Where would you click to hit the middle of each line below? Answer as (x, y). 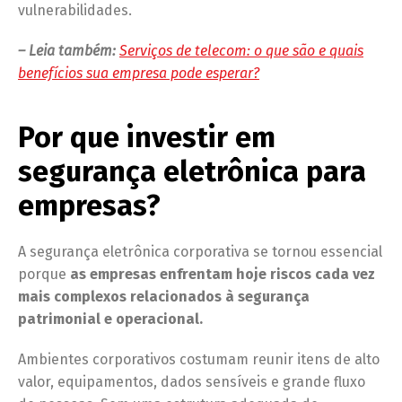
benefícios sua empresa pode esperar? (139, 73)
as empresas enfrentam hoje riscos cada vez (221, 274)
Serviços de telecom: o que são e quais (241, 50)
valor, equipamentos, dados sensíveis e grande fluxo (192, 381)
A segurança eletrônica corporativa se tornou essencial (200, 251)
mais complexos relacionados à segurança (164, 296)
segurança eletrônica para (192, 171)
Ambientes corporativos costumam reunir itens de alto (199, 359)
